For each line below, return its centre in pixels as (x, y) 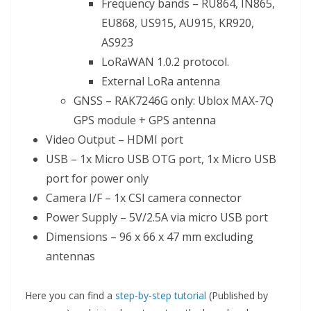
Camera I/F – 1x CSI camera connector (144, 198)
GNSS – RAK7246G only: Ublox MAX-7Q (174, 101)
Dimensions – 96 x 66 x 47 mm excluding (150, 237)
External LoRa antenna (161, 82)
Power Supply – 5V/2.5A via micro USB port (157, 218)
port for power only (97, 179)
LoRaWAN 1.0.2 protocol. (165, 62)
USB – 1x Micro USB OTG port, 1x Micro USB (161, 159)
